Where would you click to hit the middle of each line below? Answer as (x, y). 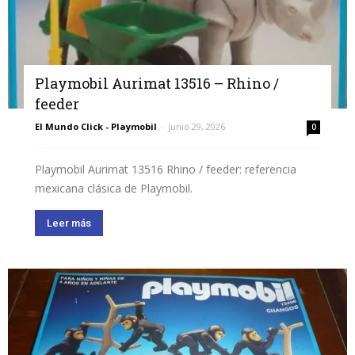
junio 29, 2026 (197, 127)
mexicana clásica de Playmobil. (114, 189)
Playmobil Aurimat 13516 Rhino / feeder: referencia (166, 170)
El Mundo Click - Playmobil (96, 127)
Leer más (69, 223)
